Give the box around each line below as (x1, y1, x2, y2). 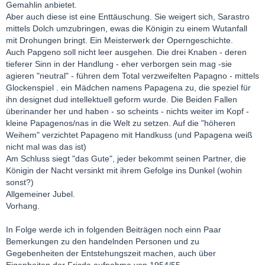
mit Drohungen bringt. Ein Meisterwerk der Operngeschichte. (6, 35, 233, 46)
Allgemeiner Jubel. (6, 189, 75, 199)
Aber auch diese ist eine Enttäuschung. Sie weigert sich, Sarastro (6, 12, 250, 22)
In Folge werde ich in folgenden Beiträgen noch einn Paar (6, 225, 221, 235)
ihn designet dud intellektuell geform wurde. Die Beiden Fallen (6, 95, 237, 105)
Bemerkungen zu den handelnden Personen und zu (6, 237, 199, 247)
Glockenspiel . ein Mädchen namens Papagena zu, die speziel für (6, 83, 251, 93)
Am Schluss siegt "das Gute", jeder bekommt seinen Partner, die (6, 154, 246, 164)
